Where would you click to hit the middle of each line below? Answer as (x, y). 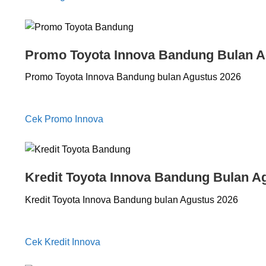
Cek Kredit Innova (63, 242)
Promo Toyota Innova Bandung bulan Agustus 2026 (133, 77)
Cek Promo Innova (64, 119)
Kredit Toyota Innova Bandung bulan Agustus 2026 (132, 199)
